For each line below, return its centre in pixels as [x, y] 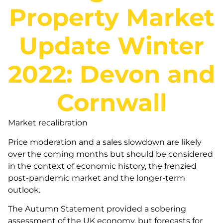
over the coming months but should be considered [111, 154]
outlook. [24, 190]
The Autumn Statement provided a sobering [97, 209]
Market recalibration [49, 123]
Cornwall [111, 103]
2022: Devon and [111, 74]
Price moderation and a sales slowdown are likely [105, 142]
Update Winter [111, 46]
